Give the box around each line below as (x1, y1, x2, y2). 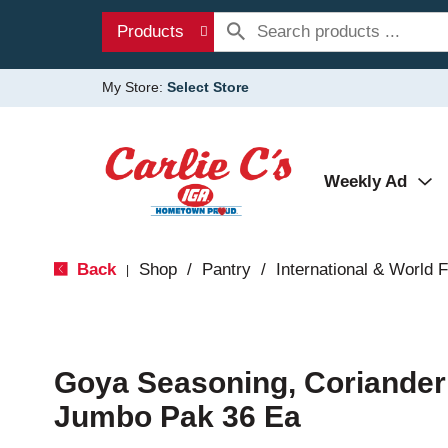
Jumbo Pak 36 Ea (53, 400, 301, 433)
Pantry (201, 260, 251, 279)
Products (117, 22, 184, 41)
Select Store (167, 79, 249, 95)
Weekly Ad (324, 172, 407, 191)
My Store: (102, 79, 167, 95)
